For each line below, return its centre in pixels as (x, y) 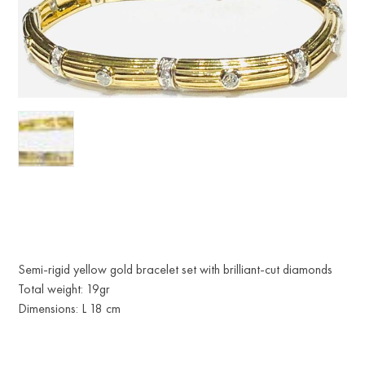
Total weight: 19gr (64, 289)
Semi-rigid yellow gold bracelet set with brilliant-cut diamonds (176, 269)
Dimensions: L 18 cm (70, 308)
